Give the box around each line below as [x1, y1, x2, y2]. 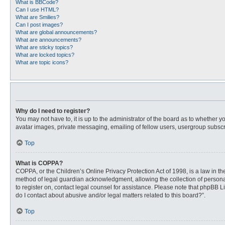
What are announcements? [16, 37, 81, 43]
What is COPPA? [16, 160, 63, 167]
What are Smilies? [16, 14, 59, 20]
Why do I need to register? [16, 107, 90, 115]
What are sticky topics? [16, 44, 73, 50]
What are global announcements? [16, 29, 97, 35]
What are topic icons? [16, 59, 68, 65]
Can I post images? [16, 22, 63, 28]
